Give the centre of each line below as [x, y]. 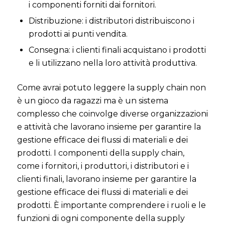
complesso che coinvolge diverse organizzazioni [112, 114]
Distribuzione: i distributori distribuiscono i [111, 21]
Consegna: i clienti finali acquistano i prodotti [117, 50]
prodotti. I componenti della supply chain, [100, 153]
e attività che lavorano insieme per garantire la [109, 127]
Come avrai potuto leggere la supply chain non [111, 87]
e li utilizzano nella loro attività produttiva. [113, 63]
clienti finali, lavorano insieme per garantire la [106, 179]
